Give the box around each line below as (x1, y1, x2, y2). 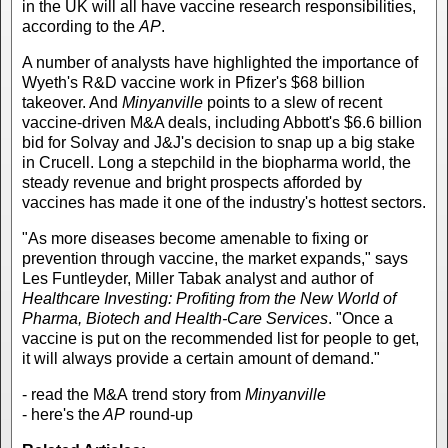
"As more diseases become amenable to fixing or (22, 229, 368, 247)
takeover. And (22, 93, 122, 111)
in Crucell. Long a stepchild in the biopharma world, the (22, 153, 411, 171)
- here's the (22, 405, 100, 423)
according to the (22, 17, 139, 35)
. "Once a (328, 309, 393, 327)
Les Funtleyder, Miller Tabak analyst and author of (22, 269, 373, 287)
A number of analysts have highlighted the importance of (22, 53, 418, 71)
